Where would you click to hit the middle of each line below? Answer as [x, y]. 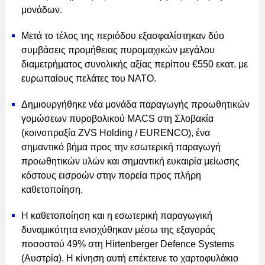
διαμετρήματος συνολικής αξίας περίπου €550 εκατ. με [135, 64]
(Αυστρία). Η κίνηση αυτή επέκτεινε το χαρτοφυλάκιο [130, 258]
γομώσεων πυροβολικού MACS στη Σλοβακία [117, 118]
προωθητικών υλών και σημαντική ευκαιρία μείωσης [130, 161]
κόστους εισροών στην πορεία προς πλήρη [111, 175]
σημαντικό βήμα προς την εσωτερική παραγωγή [121, 147]
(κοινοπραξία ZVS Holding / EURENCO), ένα [116, 132]
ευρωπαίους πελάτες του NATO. [90, 78]
